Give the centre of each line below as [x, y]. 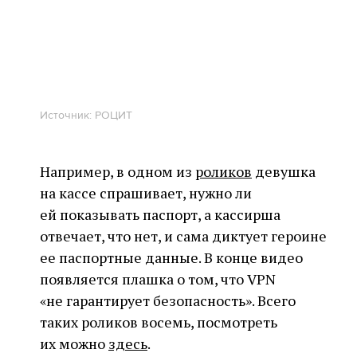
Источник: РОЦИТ [86, 116]
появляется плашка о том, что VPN [158, 279]
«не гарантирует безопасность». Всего [168, 301]
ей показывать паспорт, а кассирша [160, 215]
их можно [74, 344]
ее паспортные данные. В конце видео [171, 258]
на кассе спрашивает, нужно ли [146, 193]
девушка [284, 172]
